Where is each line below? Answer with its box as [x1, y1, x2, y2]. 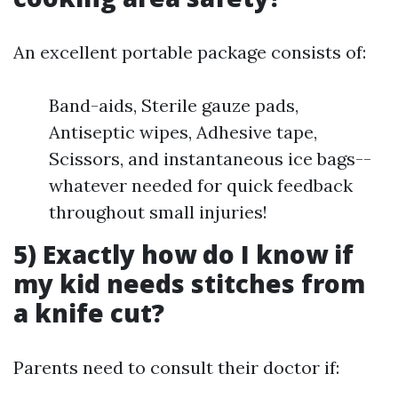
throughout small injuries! [49, 201, 267, 223]
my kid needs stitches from [13, 267, 365, 300]
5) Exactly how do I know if [13, 237, 354, 271]
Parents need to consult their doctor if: [13, 356, 339, 378]
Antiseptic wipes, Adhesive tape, [49, 121, 317, 143]
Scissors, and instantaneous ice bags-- [49, 147, 371, 170]
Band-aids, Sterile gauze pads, [49, 94, 298, 116]
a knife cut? [13, 296, 164, 330]
